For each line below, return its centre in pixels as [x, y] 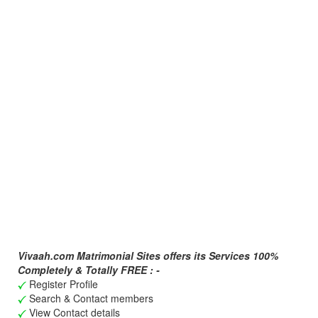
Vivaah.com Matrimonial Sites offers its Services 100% [148, 256]
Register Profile [62, 284]
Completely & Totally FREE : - [89, 270]
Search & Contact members [90, 298]
